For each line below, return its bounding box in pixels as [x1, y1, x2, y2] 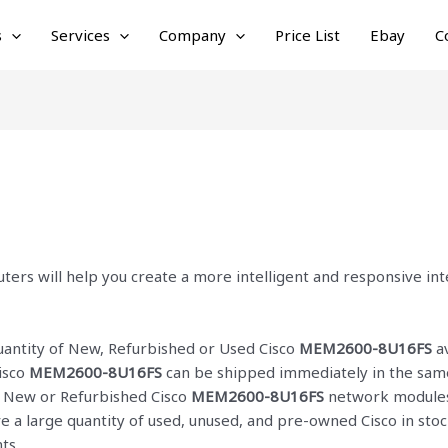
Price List [275, 25, 340, 45]
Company [159, 25, 226, 45]
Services [51, 25, 110, 45]
